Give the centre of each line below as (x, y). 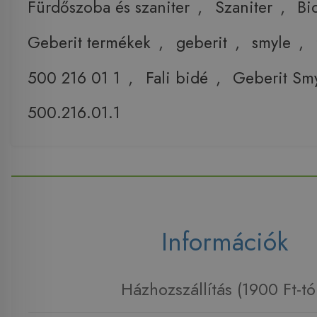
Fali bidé (177, 77)
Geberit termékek (89, 42)
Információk (225, 241)
